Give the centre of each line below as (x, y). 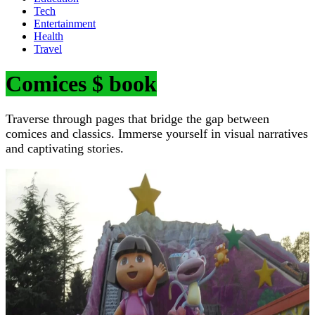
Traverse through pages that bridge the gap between (137, 119)
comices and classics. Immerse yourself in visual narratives (157, 134)
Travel (48, 49)
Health (49, 37)
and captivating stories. (65, 149)
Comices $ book (81, 83)
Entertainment (65, 24)
